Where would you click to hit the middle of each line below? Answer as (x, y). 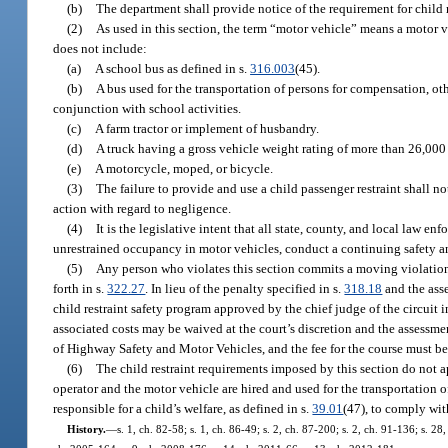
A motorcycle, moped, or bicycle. (184, 168)
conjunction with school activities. (147, 108)
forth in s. (80, 288)
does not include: (100, 48)
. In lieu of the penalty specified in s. (245, 288)
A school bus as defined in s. (173, 68)
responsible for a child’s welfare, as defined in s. (183, 408)
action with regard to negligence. (142, 208)
